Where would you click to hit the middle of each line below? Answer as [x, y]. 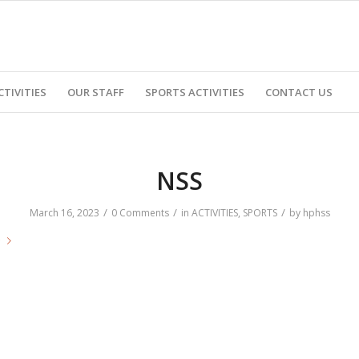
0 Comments [140, 213]
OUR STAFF [95, 92]
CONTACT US [298, 92]
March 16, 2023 [64, 213]
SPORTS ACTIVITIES [194, 92]
